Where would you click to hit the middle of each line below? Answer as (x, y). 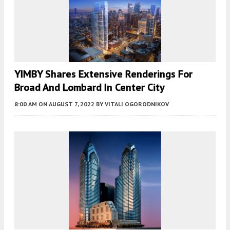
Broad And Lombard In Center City (90, 88)
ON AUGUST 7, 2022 (66, 104)
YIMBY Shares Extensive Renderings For (103, 74)
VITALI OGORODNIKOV (137, 104)
